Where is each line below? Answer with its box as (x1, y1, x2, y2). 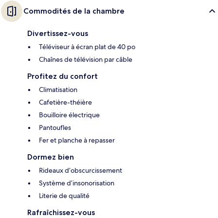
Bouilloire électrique (39, 110, 100, 119)
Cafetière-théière (39, 97, 92, 107)
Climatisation (39, 85, 77, 94)
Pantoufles (39, 123, 71, 132)
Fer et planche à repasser (39, 135, 115, 145)
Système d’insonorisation (39, 178, 114, 187)
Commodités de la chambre (23, 6, 125, 16)
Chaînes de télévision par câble (39, 54, 132, 64)
